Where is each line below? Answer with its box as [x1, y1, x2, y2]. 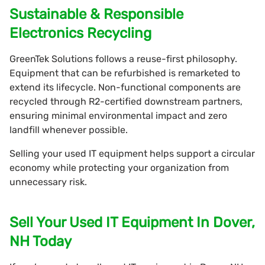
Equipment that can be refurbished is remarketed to [9, 67, 240, 79]
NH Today [9, 232, 72, 250]
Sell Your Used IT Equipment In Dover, [9, 214, 255, 231]
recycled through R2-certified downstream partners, [9, 95, 243, 107]
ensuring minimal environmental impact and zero [9, 109, 227, 121]
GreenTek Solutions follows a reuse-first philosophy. [9, 53, 237, 64]
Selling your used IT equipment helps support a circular [9, 147, 255, 159]
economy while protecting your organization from [9, 161, 229, 173]
